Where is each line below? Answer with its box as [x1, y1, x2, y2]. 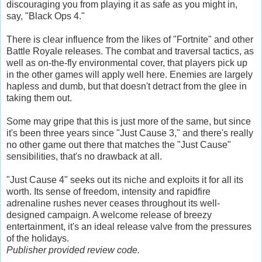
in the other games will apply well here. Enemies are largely [6, 69, 253, 80]
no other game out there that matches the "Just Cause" [6, 139, 231, 150]
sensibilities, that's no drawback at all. [6, 151, 162, 161]
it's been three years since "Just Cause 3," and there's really [6, 127, 253, 138]
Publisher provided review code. [6, 244, 140, 255]
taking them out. [6, 92, 72, 103]
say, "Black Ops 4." [6, 11, 85, 21]
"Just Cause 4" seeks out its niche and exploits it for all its [6, 174, 243, 185]
